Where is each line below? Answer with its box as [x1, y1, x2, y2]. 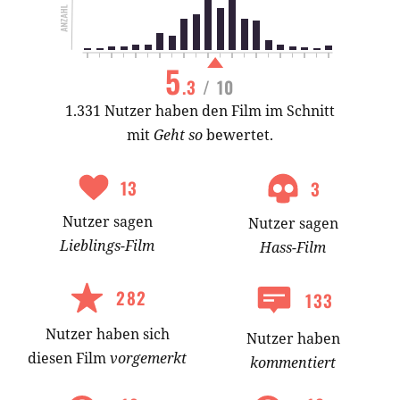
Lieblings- [60, 236, 125, 256]
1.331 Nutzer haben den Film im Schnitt [65, 101, 335, 121]
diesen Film [28, 348, 110, 369]
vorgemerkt [110, 348, 187, 369]
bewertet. [203, 125, 273, 146]
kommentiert [250, 353, 336, 373]
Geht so [154, 125, 203, 146]
